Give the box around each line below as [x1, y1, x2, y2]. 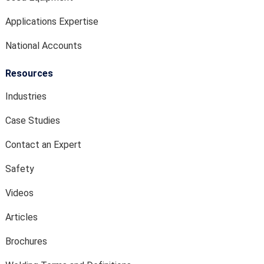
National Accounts [5, 40, 82, 51]
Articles [5, 212, 38, 223]
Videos [5, 187, 34, 199]
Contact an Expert [5, 139, 81, 150]
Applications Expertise [5, 16, 98, 27]
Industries [5, 91, 47, 102]
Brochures [5, 236, 47, 247]
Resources [5, 68, 53, 79]
